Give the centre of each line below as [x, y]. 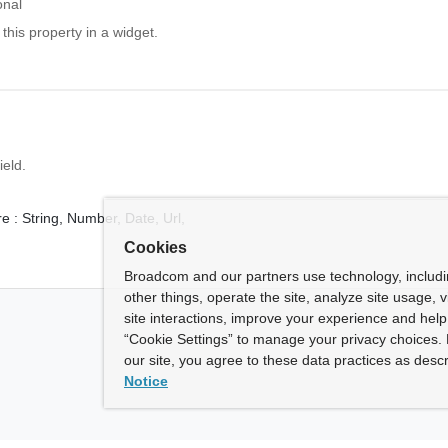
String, [45, 217]
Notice [146, 381]
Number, [96, 217]
